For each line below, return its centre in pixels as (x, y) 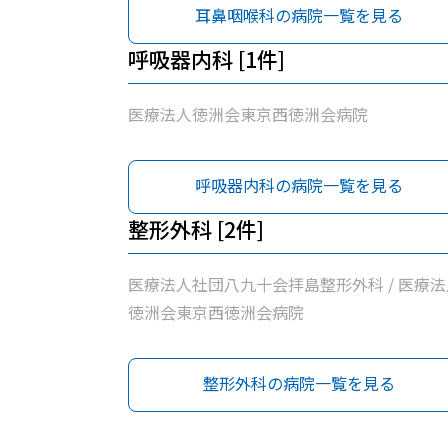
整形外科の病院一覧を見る (298, 383)
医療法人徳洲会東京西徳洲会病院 (248, 114)
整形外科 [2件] (196, 229)
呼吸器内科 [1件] (206, 59)
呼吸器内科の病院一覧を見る (298, 185)
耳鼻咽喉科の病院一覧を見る (298, 15)
